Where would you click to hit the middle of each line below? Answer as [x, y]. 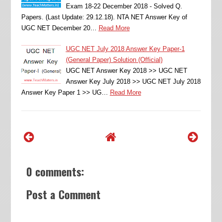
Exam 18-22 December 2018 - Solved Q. [124, 6]
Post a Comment [63, 194]
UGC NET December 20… [59, 28]
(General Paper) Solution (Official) [114, 59]
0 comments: [55, 171]
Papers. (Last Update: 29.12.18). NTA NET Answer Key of [104, 17]
